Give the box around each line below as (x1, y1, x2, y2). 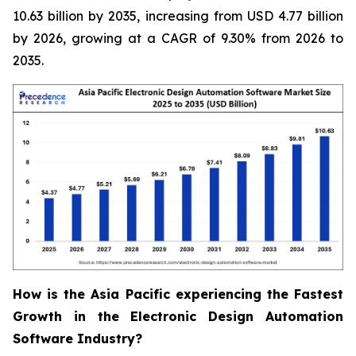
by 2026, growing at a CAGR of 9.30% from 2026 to (13, 30, 343, 47)
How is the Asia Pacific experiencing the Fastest (13, 286, 343, 303)
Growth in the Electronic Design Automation (13, 308, 343, 325)
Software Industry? (13, 331, 142, 347)
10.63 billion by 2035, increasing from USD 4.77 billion (13, 8, 343, 25)
